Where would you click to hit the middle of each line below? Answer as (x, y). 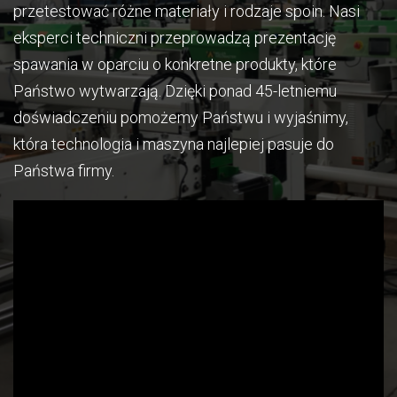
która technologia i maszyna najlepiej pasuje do (174, 144)
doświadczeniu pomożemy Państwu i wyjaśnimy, (181, 117)
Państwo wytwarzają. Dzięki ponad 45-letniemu (175, 91)
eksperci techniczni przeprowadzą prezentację (175, 38)
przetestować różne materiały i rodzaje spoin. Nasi (187, 11)
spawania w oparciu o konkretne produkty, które (175, 64)
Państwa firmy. (64, 171)
